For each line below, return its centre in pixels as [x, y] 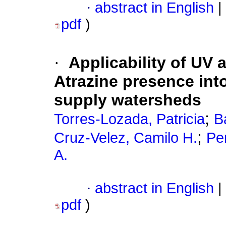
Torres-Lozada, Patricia [129, 119]
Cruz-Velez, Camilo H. [126, 138]
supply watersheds [128, 100]
